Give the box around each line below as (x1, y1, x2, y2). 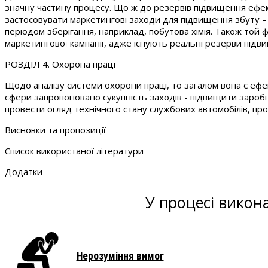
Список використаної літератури (5, 144, 144, 157)
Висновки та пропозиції (5, 123, 106, 136)
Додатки (5, 165, 42, 178)
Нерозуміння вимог (76, 250, 164, 263)
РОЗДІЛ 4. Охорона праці (5, 57, 115, 70)
